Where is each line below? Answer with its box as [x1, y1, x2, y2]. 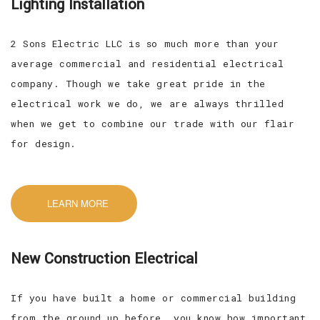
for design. [11, 136, 76, 150]
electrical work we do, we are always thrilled [11, 96, 284, 110]
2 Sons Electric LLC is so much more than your [11, 36, 279, 50]
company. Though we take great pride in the [11, 76, 266, 90]
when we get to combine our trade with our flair [11, 116, 295, 130]
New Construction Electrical [11, 248, 198, 269]
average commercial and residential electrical [11, 56, 284, 70]
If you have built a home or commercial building [11, 291, 296, 304]
